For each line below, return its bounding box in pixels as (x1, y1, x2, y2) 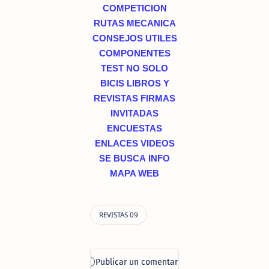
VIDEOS (140, 138, 175, 148)
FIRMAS (141, 93, 175, 103)
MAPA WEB (110, 168, 159, 178)
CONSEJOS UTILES (92, 33, 177, 43)
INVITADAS (110, 108, 159, 118)
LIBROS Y (126, 78, 169, 88)
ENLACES (94, 138, 138, 148)
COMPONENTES (98, 48, 171, 58)
